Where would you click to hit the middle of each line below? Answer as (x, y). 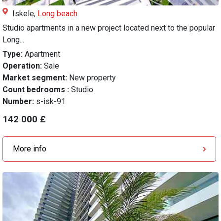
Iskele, (25, 14)
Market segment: (35, 78)
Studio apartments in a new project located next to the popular (109, 28)
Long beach (57, 14)
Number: (19, 102)
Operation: (22, 66)
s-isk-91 (51, 102)
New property (92, 78)
